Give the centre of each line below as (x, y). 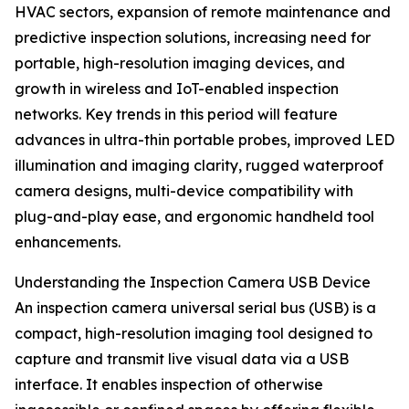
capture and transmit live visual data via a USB (182, 359)
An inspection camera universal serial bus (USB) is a (195, 308)
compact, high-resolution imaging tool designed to (194, 334)
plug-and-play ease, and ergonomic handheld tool (194, 217)
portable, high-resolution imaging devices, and (180, 63)
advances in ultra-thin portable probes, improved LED (204, 140)
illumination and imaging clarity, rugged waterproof (199, 166)
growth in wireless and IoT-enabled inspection (177, 89)
